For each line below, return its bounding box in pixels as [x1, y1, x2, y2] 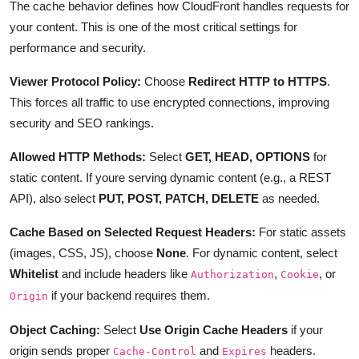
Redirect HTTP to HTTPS [188, 74, 327, 88]
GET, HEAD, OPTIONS [185, 149, 310, 163]
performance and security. [10, 40, 146, 54]
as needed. [259, 191, 320, 205]
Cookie [280, 268, 319, 280]
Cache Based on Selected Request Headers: [10, 224, 256, 239]
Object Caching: [10, 322, 100, 337]
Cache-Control [113, 345, 196, 357]
